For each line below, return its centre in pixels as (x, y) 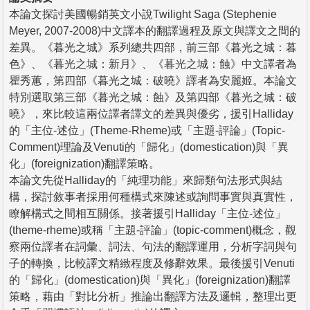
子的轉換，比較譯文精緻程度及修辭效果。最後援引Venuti (152, 263)
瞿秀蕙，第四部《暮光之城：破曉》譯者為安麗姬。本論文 (153, 80)
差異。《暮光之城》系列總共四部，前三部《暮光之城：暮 (153, 47)
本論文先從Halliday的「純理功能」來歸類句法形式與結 (146, 180)
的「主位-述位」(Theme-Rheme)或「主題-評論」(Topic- (147, 130)
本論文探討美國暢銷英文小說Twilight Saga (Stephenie (143, 14)
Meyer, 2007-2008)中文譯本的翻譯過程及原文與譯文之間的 (155, 30)
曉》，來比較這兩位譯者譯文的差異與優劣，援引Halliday (151, 113)
